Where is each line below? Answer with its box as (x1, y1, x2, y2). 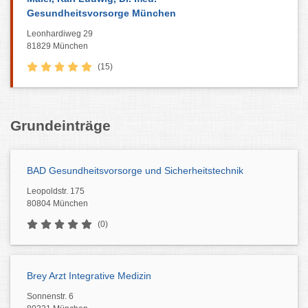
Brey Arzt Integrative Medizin (27, 270, 151, 281)
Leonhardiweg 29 (27, 29, 93, 38)
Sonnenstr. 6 (27, 291, 74, 301)
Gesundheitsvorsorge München (27, 8, 176, 19)
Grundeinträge (10, 118, 111, 133)
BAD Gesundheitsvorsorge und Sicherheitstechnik (27, 165, 243, 176)
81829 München (27, 41, 88, 51)
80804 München (27, 199, 88, 208)
